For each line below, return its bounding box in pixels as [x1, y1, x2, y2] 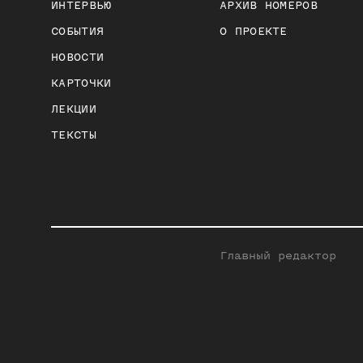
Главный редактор [220, 250, 336, 263]
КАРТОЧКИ [51, 76, 112, 89]
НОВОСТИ [51, 50, 105, 63]
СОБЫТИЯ [51, 24, 105, 37]
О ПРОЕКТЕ [220, 24, 288, 37]
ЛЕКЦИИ [51, 102, 96, 115]
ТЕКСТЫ [51, 128, 96, 141]
